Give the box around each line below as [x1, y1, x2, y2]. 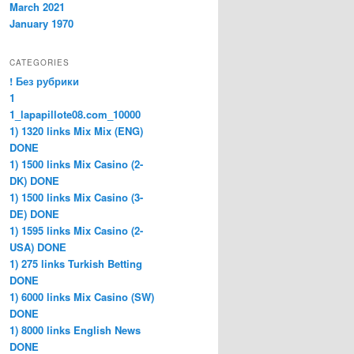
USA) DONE [9, 239, 66, 254]
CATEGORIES [9, 56, 70, 68]
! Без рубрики [9, 73, 79, 88]
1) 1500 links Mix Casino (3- [9, 189, 143, 205]
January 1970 [9, 15, 73, 31]
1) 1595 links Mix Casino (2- [9, 222, 143, 238]
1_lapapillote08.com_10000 [9, 106, 141, 122]
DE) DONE [9, 205, 59, 221]
